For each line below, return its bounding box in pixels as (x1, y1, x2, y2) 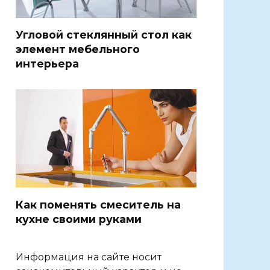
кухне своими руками (16, 212, 142, 225)
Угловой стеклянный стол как (16, 28, 192, 41)
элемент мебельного (16, 42, 140, 55)
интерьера (16, 57, 79, 70)
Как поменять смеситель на (16, 198, 181, 211)
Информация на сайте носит (16, 251, 162, 263)
